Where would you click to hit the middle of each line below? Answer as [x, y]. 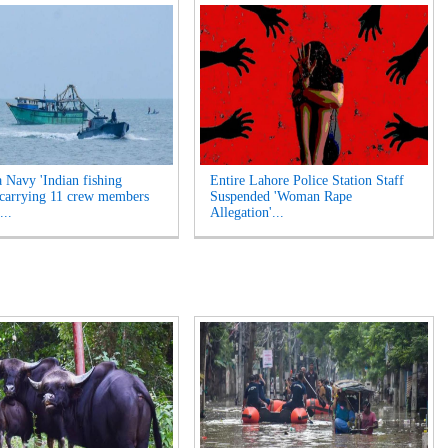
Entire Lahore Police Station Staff [307, 180]
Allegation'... [247, 212]
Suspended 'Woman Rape [281, 196]
